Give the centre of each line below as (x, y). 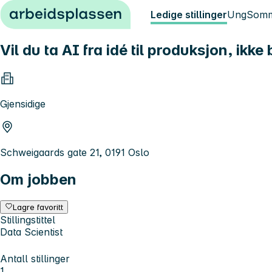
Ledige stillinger (189, 15)
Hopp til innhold (42, 11)
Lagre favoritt (38, 207)
